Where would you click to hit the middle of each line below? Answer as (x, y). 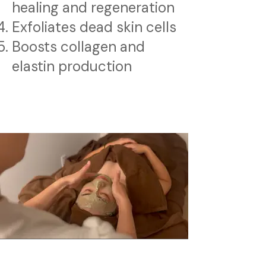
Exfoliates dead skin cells (94, 27)
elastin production (72, 66)
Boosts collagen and (78, 47)
